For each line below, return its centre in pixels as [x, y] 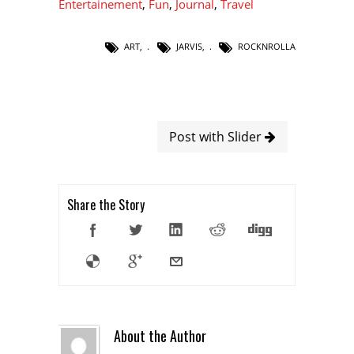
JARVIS [189, 46]
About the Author [160, 336]
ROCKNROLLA [267, 46]
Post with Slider [217, 137]
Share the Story [106, 205]
